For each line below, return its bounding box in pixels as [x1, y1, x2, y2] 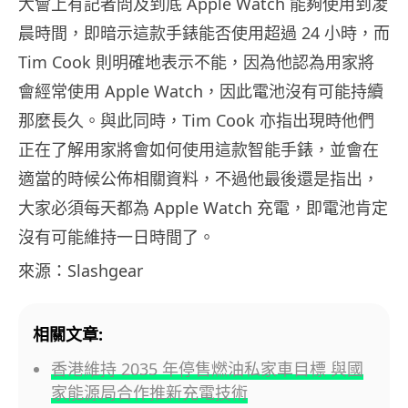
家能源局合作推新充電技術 [51, 381, 248, 403]
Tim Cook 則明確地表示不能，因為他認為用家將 [18, 50, 374, 73]
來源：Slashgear [18, 259, 143, 281]
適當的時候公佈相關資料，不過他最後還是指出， [18, 167, 379, 189]
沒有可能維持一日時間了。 [18, 225, 215, 248]
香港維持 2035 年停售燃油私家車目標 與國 [51, 357, 363, 380]
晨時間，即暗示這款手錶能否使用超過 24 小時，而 [18, 21, 390, 44]
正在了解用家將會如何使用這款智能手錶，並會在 [18, 138, 379, 160]
